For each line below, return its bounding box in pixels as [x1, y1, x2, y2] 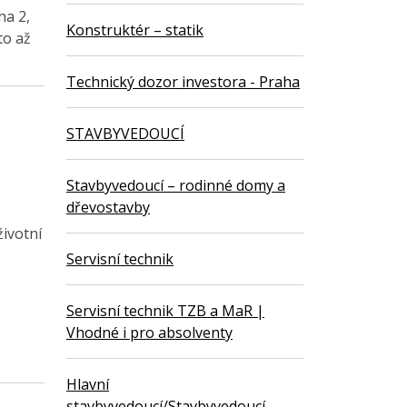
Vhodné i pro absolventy [66, 323, 233, 343]
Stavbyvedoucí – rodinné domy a [66, 175, 285, 196]
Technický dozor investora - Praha [66, 72, 300, 93]
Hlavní [66, 374, 109, 395]
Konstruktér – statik [66, 20, 203, 41]
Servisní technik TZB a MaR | [66, 301, 264, 322]
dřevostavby [66, 197, 150, 218]
